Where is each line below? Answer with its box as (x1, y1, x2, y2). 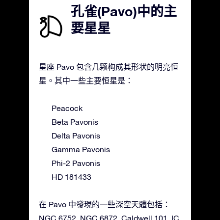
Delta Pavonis (52, 131, 100, 140)
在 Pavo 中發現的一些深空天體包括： (39, 199, 170, 209)
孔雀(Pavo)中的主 (71, 3, 177, 19)
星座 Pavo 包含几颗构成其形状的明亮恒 (39, 62, 178, 71)
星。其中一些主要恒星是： (39, 76, 133, 85)
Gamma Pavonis (52, 144, 110, 154)
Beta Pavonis (52, 117, 98, 126)
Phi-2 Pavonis (52, 158, 100, 167)
